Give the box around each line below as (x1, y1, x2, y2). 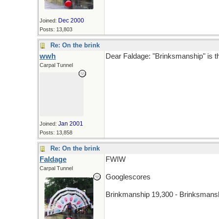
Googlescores (106, 173, 151, 181)
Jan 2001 (58, 120, 83, 127)
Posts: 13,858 (40, 130, 72, 135)
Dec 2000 (58, 17, 84, 24)
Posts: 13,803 (40, 26, 72, 32)
